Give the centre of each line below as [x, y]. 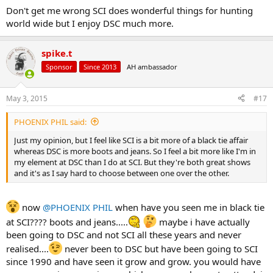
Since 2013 [100, 67]
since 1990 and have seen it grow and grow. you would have [133, 262]
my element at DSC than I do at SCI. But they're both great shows [132, 162]
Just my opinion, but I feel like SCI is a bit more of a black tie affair [131, 140]
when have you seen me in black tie [189, 207]
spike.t [57, 53]
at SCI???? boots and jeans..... [67, 222]
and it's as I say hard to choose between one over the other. [122, 173]
